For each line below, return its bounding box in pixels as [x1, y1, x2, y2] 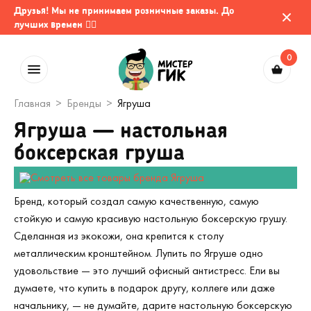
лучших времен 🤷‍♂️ [14, 18, 96, 30]
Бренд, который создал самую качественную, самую [14, 194, 259, 208]
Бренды [67, 96, 101, 110]
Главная [14, 96, 51, 110]
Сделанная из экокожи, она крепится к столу [14, 228, 224, 243]
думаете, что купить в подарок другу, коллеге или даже [14, 280, 275, 295]
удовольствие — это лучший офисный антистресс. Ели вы [14, 263, 280, 278]
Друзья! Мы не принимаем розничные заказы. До [14, 4, 234, 16]
